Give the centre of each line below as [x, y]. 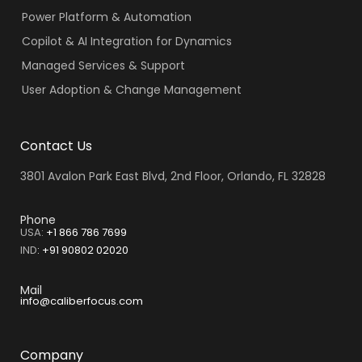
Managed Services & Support [103, 65]
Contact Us [56, 145]
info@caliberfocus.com [82, 301]
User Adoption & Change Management [131, 89]
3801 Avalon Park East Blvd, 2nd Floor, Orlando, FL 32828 [173, 176]
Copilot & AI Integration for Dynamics [126, 41]
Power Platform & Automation [106, 17]
